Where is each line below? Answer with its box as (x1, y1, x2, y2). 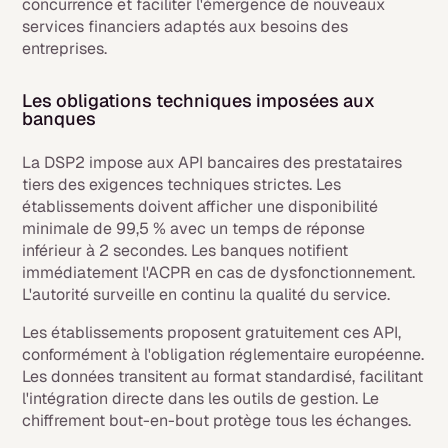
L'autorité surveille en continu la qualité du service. (22, 284, 391, 305)
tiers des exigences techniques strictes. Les (22, 174, 342, 195)
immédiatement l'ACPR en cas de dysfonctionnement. (22, 262, 416, 283)
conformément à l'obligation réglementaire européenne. (22, 344, 425, 365)
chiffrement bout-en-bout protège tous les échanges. (22, 410, 412, 431)
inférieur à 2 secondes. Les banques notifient (22, 240, 349, 261)
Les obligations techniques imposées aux (22, 89, 376, 112)
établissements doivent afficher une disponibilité (22, 196, 379, 217)
